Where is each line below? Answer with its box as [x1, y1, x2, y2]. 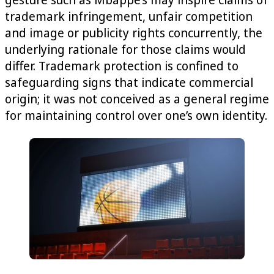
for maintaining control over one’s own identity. [5, 106, 267, 124]
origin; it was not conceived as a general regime [5, 90, 269, 107]
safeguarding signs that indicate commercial [5, 73, 253, 91]
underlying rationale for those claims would [5, 40, 246, 57]
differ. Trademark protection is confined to [5, 57, 239, 74]
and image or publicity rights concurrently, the [5, 24, 262, 41]
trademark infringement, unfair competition [5, 7, 253, 24]
